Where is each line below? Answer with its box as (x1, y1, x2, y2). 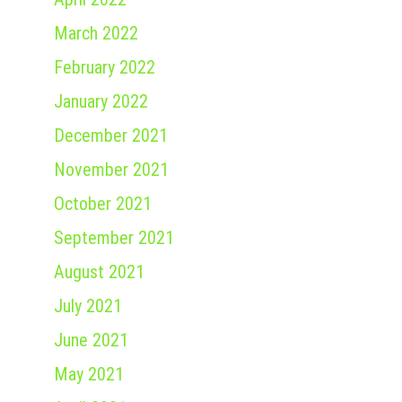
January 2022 (54, 91, 148, 113)
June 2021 (54, 329, 128, 352)
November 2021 (54, 159, 169, 181)
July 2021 (54, 295, 122, 318)
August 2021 (54, 261, 144, 284)
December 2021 (54, 125, 168, 147)
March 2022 (54, 22, 138, 45)
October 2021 (54, 193, 152, 215)
